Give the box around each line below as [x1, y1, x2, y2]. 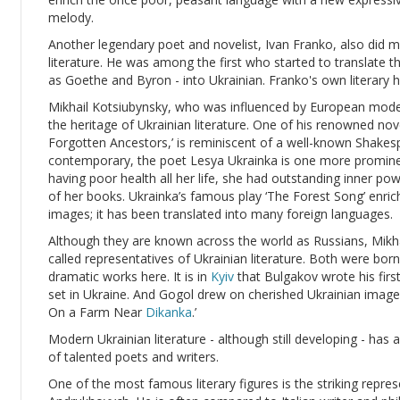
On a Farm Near [48, 304, 146, 321]
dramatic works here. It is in [48, 268, 211, 285]
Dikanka [146, 304, 192, 321]
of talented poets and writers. [48, 348, 219, 365]
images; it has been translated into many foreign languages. [48, 205, 393, 222]
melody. [48, 9, 94, 26]
